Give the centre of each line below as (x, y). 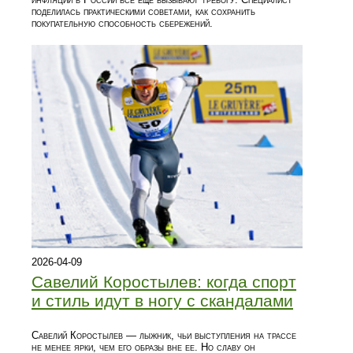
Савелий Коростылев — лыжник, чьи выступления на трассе (164, 336)
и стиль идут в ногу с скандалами (162, 301)
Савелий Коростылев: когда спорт (164, 282)
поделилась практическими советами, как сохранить (143, 12)
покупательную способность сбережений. (122, 24)
